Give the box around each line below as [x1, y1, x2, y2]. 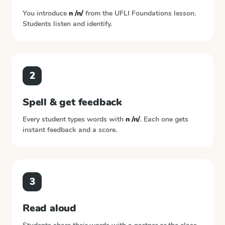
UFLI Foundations [115, 9, 172, 18]
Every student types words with [23, 115, 126, 124]
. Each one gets [140, 115, 188, 124]
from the [83, 9, 115, 18]
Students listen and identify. [23, 19, 112, 29]
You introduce [23, 9, 69, 18]
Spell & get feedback [23, 95, 122, 109]
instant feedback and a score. [23, 125, 117, 135]
